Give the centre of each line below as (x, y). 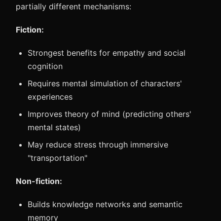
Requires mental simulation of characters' (105, 83)
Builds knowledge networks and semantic (105, 204)
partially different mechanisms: (74, 6)
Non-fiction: (39, 181)
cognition (45, 66)
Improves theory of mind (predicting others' (110, 114)
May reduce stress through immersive (98, 145)
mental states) (54, 127)
